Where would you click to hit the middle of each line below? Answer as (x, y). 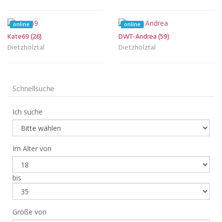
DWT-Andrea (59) (144, 37)
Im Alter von (32, 148)
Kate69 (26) (25, 37)
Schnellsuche (33, 89)
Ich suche (28, 111)
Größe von (29, 212)
